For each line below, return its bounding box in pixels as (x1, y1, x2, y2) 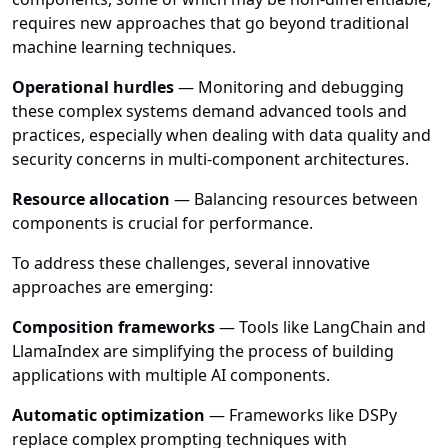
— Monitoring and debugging (174, 76, 404, 99)
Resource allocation (12, 188, 170, 211)
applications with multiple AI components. (12, 364, 330, 387)
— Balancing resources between (170, 188, 418, 211)
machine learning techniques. (12, 36, 236, 59)
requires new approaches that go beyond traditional (12, 12, 409, 35)
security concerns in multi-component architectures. (12, 148, 409, 171)
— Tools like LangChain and (219, 316, 426, 339)
